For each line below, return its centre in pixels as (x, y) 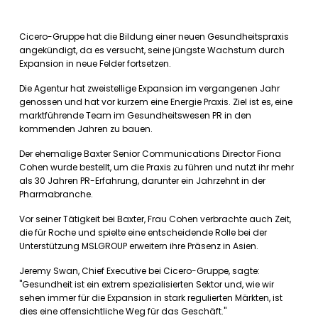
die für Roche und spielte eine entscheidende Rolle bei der (143, 232)
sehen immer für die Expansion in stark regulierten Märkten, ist (151, 298)
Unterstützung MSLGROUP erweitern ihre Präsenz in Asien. (139, 246)
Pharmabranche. (56, 194)
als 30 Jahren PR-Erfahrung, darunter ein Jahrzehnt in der (142, 181)
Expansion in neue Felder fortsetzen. (95, 64)
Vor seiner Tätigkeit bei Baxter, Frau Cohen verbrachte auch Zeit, (155, 219)
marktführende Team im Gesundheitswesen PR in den (135, 115)
